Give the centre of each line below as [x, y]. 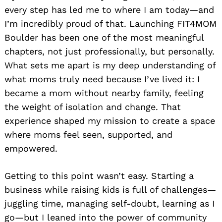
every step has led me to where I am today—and [109, 10]
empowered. [31, 149]
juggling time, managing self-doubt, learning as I [110, 204]
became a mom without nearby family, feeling [104, 93]
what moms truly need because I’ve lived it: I [102, 79]
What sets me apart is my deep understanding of [110, 65]
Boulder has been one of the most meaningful [104, 38]
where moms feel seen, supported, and [88, 135]
